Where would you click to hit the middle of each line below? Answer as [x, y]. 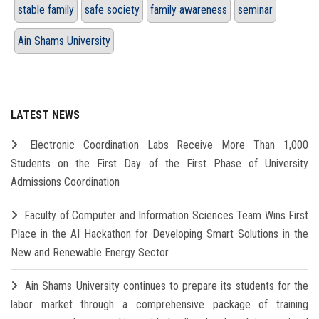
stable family [46, 10]
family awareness [189, 10]
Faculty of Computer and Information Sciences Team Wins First [167, 216]
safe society [112, 10]
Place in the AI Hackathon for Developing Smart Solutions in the [159, 234]
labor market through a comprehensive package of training [159, 305]
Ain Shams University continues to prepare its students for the [167, 286]
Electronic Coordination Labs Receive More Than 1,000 [169, 145]
